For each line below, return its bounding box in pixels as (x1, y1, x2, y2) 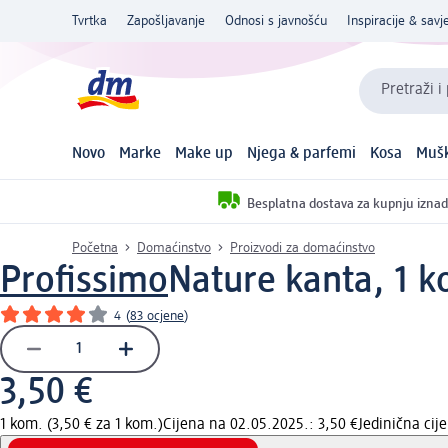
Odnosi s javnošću (225, 14, 327, 28)
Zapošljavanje (127, 14, 205, 28)
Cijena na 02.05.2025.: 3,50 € (163, 416, 358, 433)
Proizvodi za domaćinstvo (230, 240, 375, 255)
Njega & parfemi (246, 146, 356, 163)
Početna (72, 240, 118, 255)
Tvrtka (72, 14, 107, 28)
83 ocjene (130, 308, 184, 323)
